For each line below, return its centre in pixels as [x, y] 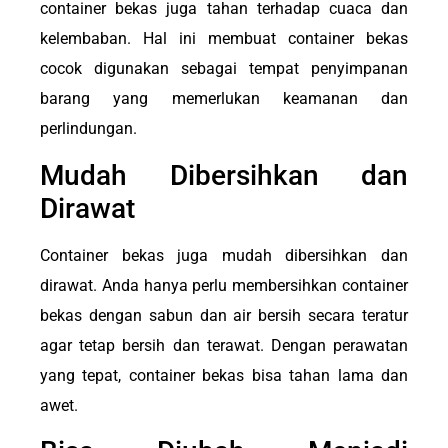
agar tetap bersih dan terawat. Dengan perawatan [224, 345]
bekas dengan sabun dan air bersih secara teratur [224, 315]
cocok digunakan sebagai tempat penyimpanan [224, 69]
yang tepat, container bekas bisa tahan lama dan [224, 375]
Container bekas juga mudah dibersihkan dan [224, 255]
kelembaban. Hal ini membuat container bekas [224, 39]
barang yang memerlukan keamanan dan [224, 99]
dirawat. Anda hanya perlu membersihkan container [224, 285]
